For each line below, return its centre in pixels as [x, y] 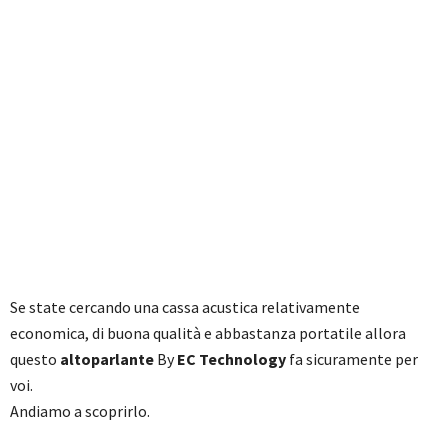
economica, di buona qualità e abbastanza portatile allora [208, 333]
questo [33, 359]
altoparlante [107, 359]
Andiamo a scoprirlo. [80, 411]
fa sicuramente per [352, 359]
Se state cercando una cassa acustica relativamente [185, 307]
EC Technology [231, 359]
